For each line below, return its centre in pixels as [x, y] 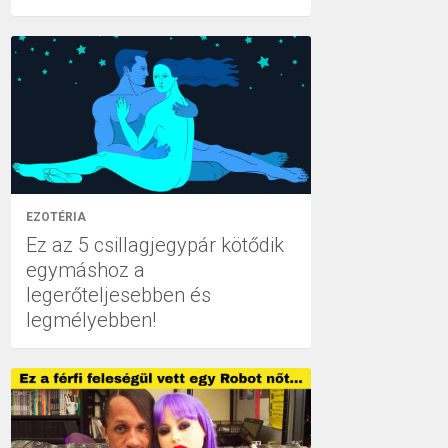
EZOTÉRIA [56, 216]
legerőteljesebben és [118, 294]
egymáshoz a [85, 269]
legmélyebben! [91, 319]
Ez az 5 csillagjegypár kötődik [155, 244]
